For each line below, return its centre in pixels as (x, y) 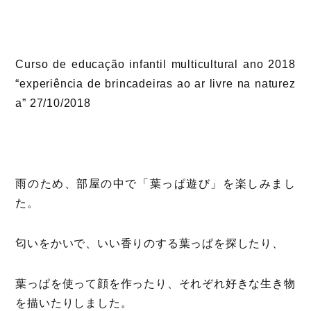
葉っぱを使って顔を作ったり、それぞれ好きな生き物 (155, 284)
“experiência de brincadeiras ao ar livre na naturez (155, 84)
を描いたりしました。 (74, 303)
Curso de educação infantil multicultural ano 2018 (155, 64)
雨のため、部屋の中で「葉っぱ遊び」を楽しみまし (155, 184)
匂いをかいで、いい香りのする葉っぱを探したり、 (150, 243)
